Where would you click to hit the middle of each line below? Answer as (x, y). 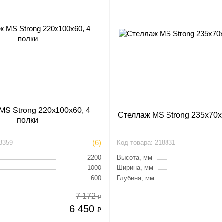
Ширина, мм (135, 168)
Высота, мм (134, 157)
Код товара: (135, 142)
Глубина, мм (135, 178)
